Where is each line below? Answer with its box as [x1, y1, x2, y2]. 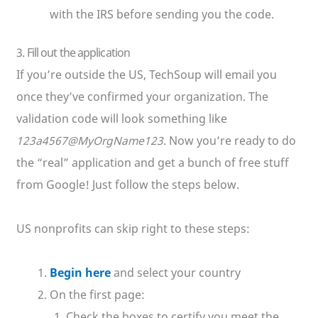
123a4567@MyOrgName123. [16, 133, 167, 149]
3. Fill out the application [16, 45, 131, 61]
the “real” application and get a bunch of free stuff [16, 155, 290, 171]
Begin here [49, 265, 111, 281]
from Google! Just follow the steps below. [16, 177, 240, 193]
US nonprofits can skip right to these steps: [16, 221, 251, 237]
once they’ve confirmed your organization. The [16, 89, 269, 105]
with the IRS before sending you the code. [49, 6, 274, 22]
